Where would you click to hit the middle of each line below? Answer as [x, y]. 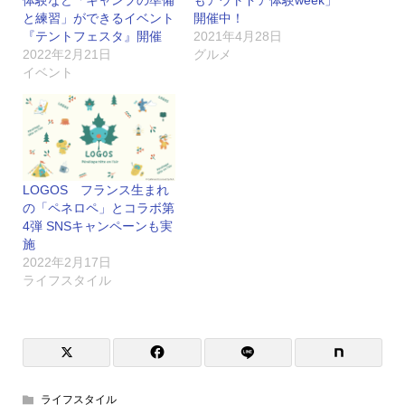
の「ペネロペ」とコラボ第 [98, 208]
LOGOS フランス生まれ [95, 190]
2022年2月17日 [66, 263]
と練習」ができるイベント [98, 18]
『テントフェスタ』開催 [92, 36]
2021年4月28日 [238, 36]
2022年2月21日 [66, 54]
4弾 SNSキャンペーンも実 [97, 226]
